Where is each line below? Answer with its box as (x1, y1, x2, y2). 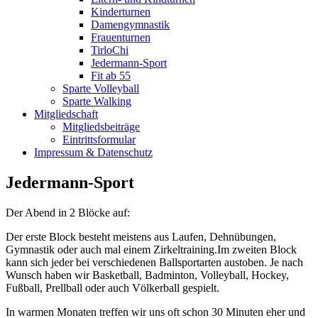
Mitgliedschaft (34, 108, 98, 120)
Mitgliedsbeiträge (62, 121, 140, 133)
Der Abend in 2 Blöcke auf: (6, 206, 130, 219)
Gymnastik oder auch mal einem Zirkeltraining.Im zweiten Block (6, 243, 297, 256)
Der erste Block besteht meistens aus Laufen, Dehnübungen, (6, 230, 276, 243)
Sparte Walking (62, 95, 131, 107)
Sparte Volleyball (62, 82, 139, 94)
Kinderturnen (91, 6, 150, 18)
